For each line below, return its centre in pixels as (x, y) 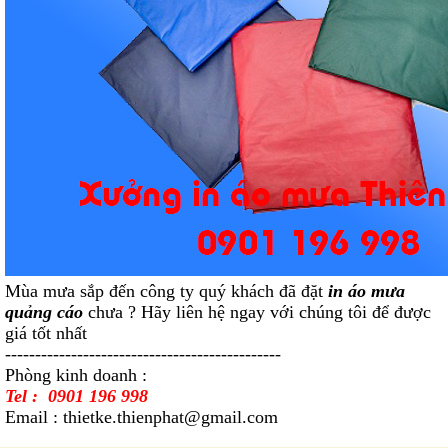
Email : (34, 417)
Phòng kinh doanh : (76, 375)
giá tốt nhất (46, 333)
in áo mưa (366, 291)
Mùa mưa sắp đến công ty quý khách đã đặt (166, 291)
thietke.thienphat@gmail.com (170, 417)
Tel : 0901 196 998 (76, 396)
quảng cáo (44, 312)
